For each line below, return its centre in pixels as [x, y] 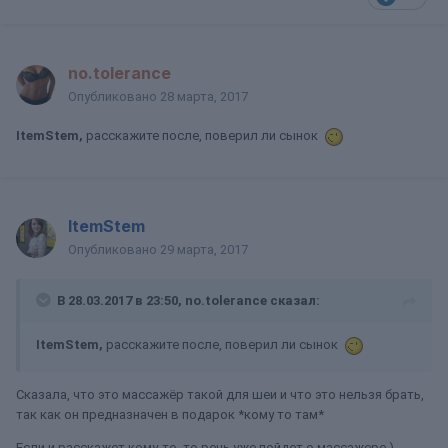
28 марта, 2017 [204, 96]
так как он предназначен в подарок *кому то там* [171, 414]
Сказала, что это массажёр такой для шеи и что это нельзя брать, [220, 394]
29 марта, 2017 [204, 249]
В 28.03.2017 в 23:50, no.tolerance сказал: [188, 300]
